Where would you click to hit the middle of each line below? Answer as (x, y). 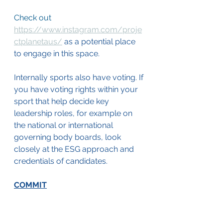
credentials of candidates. (61, 161)
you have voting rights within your (77, 90)
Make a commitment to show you (77, 209)
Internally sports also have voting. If (80, 78)
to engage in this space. (57, 54)
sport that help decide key (62, 102)
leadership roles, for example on (74, 113)
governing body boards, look (68, 137)
